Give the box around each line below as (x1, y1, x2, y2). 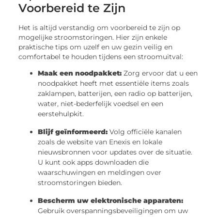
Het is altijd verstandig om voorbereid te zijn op (18, 23, 181, 31)
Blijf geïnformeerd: (38, 127, 108, 137)
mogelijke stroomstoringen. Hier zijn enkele (18, 33, 168, 41)
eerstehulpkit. (38, 109, 84, 119)
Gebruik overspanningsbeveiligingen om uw (38, 206, 188, 216)
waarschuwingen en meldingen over (38, 168, 162, 177)
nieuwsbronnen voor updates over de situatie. (38, 148, 193, 157)
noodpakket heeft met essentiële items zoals (38, 79, 189, 88)
